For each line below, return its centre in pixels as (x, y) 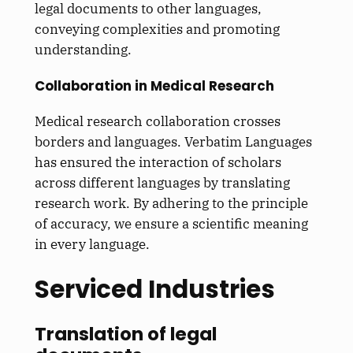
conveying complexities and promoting (157, 30)
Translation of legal (125, 334)
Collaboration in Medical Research (154, 85)
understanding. (83, 50)
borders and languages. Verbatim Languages (173, 141)
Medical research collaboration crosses (157, 121)
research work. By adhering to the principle (171, 203)
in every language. (92, 244)
